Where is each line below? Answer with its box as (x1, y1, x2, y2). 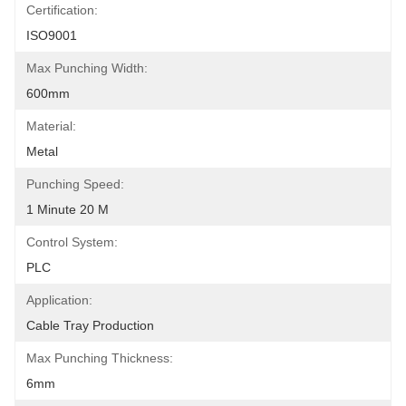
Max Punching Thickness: (26, 351, 173, 365)
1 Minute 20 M (26, 202, 109, 217)
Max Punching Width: (26, 61, 148, 75)
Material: (26, 119, 76, 133)
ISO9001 (26, 28, 77, 43)
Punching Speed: (26, 177, 124, 191)
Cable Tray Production (26, 318, 154, 333)
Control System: (26, 235, 118, 249)
